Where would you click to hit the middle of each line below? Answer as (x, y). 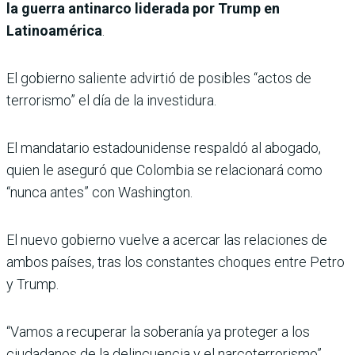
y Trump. (32, 284)
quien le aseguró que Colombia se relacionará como (164, 170)
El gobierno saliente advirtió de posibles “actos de (159, 78)
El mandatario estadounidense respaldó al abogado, (164, 148)
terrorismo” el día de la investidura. (111, 101)
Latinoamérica (54, 31)
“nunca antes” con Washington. (99, 193)
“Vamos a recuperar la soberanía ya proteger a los (158, 332)
